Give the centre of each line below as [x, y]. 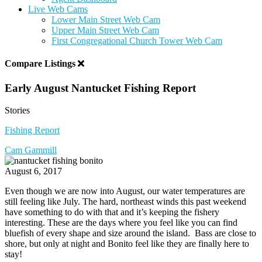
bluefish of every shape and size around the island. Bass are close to [130, 233]
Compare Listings [41, 64]
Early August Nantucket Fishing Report [100, 88]
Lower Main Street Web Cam [106, 20]
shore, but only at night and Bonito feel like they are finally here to [127, 244]
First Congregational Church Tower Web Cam [137, 41]
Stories [17, 111]
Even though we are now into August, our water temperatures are [125, 191]
